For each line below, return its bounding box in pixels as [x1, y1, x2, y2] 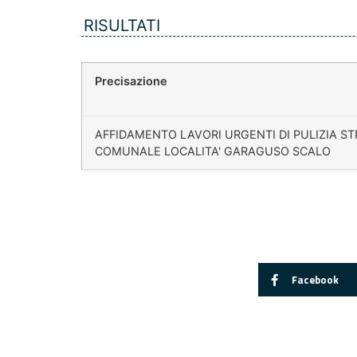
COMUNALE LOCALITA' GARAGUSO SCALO [95, 144, 331, 159]
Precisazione [95, 74, 167, 88]
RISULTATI [84, 16, 160, 36]
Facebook [291, 271, 339, 288]
